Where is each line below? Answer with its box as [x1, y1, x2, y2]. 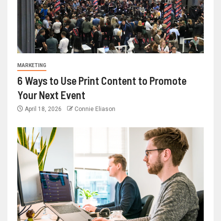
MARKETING [17, 63, 46, 69]
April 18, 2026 [23, 106, 63, 113]
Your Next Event [17, 88, 85, 102]
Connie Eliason [74, 106, 115, 113]
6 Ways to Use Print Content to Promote [17, 74, 186, 87]
